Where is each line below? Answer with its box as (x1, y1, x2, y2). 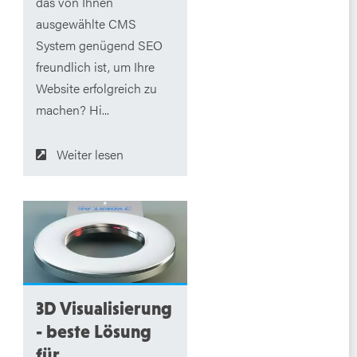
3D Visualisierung (35, 298, 172, 320)
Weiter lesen (56, 144, 124, 163)
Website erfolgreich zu (35, 78, 157, 97)
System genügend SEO (35, 35, 163, 54)
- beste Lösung (35, 321, 151, 343)
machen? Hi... (35, 100, 109, 119)
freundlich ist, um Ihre (35, 57, 155, 76)
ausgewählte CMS (35, 14, 136, 33)
